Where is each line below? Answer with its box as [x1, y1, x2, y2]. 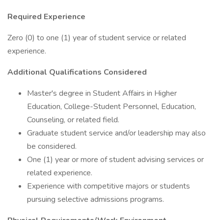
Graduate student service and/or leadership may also [27, 128, 206, 138]
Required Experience [7, 11, 85, 22]
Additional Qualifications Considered [7, 67, 147, 78]
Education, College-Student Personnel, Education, [27, 101, 196, 112]
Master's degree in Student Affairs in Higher [27, 88, 177, 99]
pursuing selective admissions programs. [27, 194, 164, 205]
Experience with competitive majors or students [27, 181, 190, 192]
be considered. [27, 141, 77, 152]
